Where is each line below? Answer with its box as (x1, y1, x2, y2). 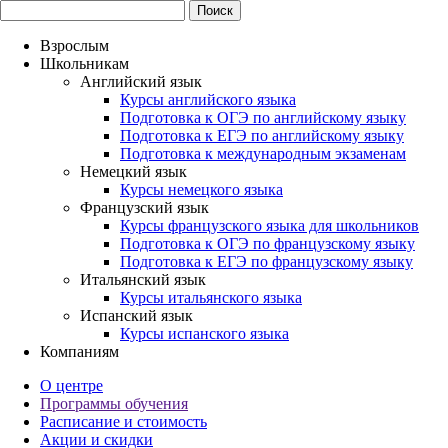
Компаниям (40, 343, 119, 360)
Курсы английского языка (120, 91, 296, 108)
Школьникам (40, 55, 129, 72)
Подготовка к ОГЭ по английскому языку (120, 109, 406, 126)
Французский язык (80, 199, 209, 216)
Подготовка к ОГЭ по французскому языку (120, 235, 415, 252)
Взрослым (40, 37, 109, 54)
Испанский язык (80, 307, 193, 324)
